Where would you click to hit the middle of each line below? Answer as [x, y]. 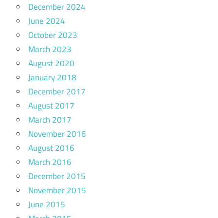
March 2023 [50, 49]
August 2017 [51, 105]
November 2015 [57, 190]
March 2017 [50, 119]
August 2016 [51, 148]
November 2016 [57, 134]
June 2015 [47, 204]
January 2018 [52, 77]
